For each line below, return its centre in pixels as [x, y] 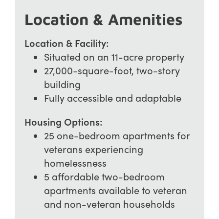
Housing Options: [63, 121]
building [62, 84]
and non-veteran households [109, 203]
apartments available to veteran [115, 190]
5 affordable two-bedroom [104, 176]
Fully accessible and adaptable [112, 97]
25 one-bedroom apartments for [117, 135]
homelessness [75, 162]
